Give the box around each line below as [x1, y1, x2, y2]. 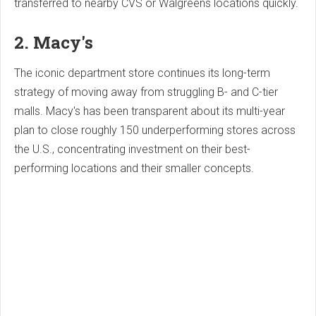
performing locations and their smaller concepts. [14, 162, 254, 176]
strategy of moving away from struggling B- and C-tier [14, 85, 278, 99]
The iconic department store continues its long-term [14, 66, 270, 80]
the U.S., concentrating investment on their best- [14, 142, 250, 157]
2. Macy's [14, 31, 93, 54]
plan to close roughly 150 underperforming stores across [14, 123, 296, 138]
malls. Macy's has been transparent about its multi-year [14, 104, 285, 119]
